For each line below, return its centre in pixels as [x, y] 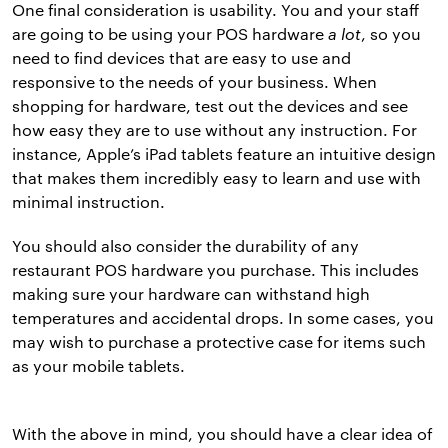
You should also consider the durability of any [185, 245]
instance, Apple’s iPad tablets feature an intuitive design [224, 153]
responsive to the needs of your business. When [194, 81]
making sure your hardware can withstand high [191, 293]
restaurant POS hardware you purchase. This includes [215, 269]
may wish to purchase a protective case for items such [219, 341]
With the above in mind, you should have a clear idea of [222, 433]
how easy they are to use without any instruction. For [214, 129]
